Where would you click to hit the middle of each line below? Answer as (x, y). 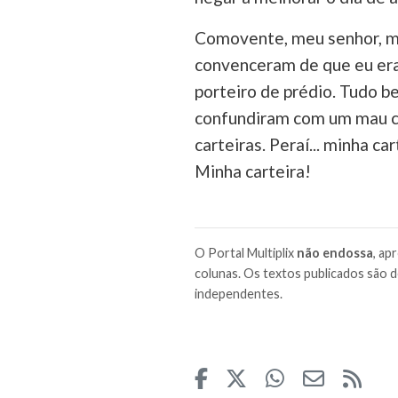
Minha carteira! (252, 171)
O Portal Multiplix (245, 253)
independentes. (238, 294)
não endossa (334, 253)
